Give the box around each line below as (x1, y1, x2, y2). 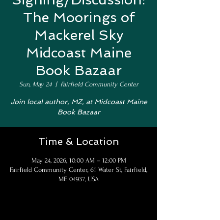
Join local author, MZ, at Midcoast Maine (10, 98, 147, 106)
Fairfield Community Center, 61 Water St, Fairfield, (10, 166, 147, 173)
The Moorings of (23, 9, 135, 26)
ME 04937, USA (58, 175, 99, 183)
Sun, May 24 (19, 81, 52, 88)
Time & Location (38, 136, 119, 147)
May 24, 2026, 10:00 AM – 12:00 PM (31, 157, 126, 164)
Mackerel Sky (34, 27, 123, 43)
